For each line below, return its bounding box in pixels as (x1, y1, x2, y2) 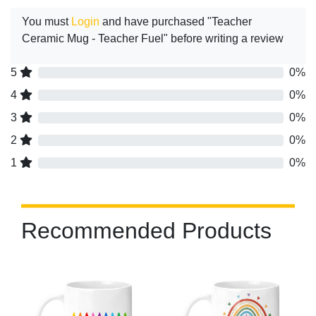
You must (22, 16, 71, 28)
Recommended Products (21, 218, 272, 244)
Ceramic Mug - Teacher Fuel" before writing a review (22, 32, 284, 45)
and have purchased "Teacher (99, 16, 252, 28)
